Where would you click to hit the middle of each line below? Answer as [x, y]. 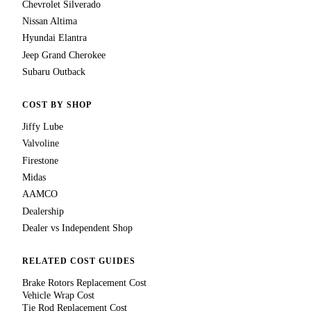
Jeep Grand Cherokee [64, 55]
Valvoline [41, 144]
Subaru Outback [54, 72]
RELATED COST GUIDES [79, 261]
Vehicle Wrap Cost [58, 295]
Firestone [40, 160]
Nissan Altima [50, 22]
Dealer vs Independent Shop [77, 228]
